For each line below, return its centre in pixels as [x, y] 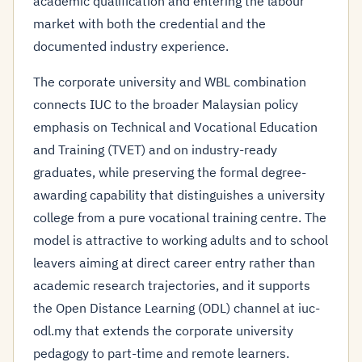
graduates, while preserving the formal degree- [170, 172]
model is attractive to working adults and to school [181, 240]
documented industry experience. [131, 46]
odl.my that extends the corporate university [163, 330]
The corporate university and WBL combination [170, 82]
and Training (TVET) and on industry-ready [155, 149]
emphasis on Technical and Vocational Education [175, 127]
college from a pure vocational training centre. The [180, 217]
